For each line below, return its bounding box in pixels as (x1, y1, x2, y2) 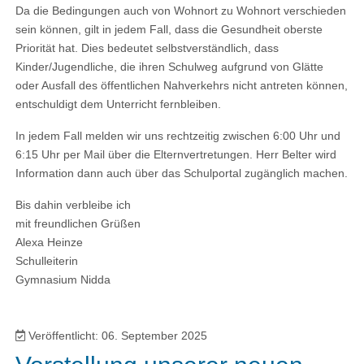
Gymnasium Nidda (15, 273, 111, 287)
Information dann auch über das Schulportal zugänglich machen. (15, 167, 349, 180)
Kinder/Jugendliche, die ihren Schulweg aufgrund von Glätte (15, 60, 324, 74)
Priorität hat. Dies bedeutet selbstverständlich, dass (15, 41, 279, 55)
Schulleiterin (15, 254, 79, 268)
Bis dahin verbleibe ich (15, 198, 132, 212)
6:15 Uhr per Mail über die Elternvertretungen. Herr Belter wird (15, 148, 337, 162)
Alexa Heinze (15, 236, 84, 249)
